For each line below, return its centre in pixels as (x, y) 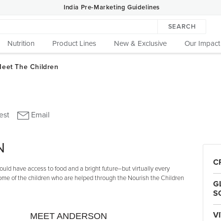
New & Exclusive (140, 43)
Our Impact (202, 43)
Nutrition (21, 43)
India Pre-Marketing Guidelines (112, 7)
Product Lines (74, 43)
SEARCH (182, 27)
